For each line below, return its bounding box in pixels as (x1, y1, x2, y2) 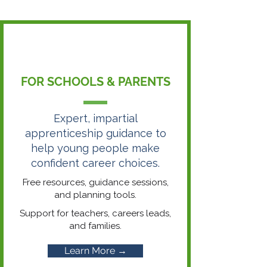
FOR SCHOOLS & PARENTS (20, 74, 170, 89)
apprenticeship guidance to (24, 127, 166, 139)
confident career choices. (31, 157, 160, 169)
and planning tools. (54, 190, 136, 200)
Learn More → (64, 245, 127, 256)
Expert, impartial (53, 112, 138, 125)
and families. (69, 221, 122, 231)
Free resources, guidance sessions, (22, 177, 169, 188)
